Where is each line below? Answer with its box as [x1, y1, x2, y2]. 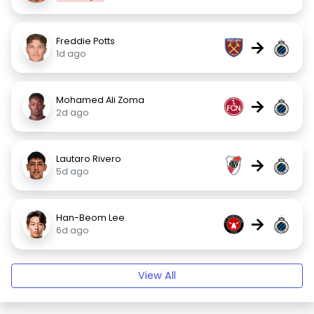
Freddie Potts [56, 35, 115, 47]
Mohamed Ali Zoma [56, 94, 144, 106]
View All [138, 268, 176, 282]
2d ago [56, 107, 89, 118]
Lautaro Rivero [56, 153, 121, 165]
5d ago [56, 165, 89, 177]
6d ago [56, 224, 89, 236]
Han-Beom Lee [56, 212, 125, 224]
